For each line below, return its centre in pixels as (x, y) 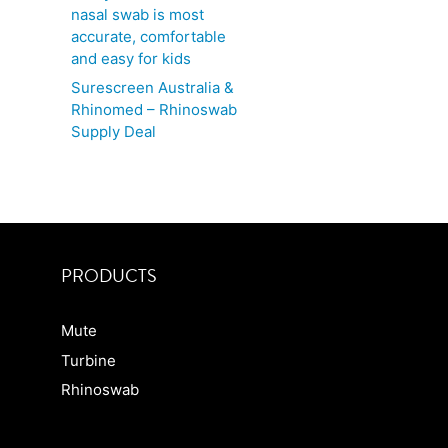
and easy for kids (131, 58)
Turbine (88, 360)
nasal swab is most (137, 14)
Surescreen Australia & (152, 87)
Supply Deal (113, 131)
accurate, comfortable (148, 36)
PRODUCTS (109, 276)
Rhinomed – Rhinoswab (154, 109)
